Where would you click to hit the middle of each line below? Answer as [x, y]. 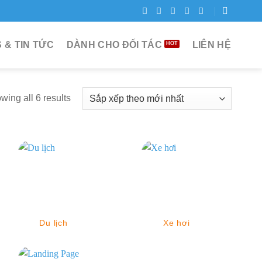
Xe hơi [177, 223]
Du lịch [54, 223]
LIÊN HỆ [211, 45]
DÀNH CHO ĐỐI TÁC [114, 45]
